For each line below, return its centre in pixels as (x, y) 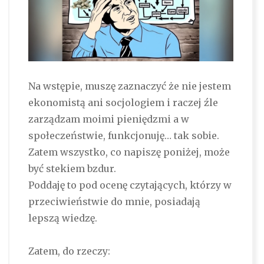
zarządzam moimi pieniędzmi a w (108, 119)
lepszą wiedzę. (62, 218)
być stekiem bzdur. (72, 169)
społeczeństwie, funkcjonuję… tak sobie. (123, 136)
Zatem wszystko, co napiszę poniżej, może (129, 152)
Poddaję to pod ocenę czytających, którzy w (130, 185)
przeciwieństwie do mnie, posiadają (114, 202)
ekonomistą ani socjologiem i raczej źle (123, 103)
